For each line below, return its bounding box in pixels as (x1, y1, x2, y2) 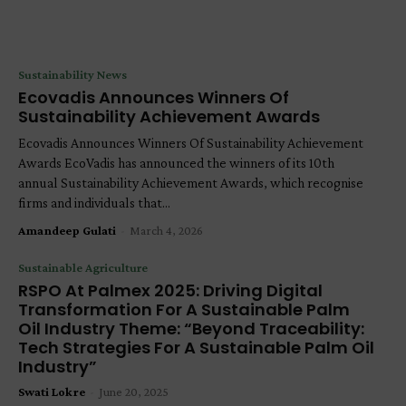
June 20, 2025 (99, 383, 169, 399)
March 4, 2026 (130, 222, 203, 237)
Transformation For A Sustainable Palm (18, 297, 350, 321)
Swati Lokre (18, 383, 85, 399)
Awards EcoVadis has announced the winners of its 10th (18, 154, 334, 170)
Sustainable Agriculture (18, 259, 148, 275)
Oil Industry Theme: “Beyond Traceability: (18, 316, 364, 340)
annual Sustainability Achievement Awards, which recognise (18, 174, 363, 190)
